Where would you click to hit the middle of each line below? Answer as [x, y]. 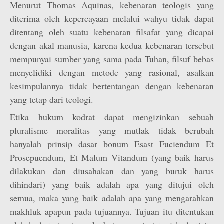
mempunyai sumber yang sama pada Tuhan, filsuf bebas [112, 59]
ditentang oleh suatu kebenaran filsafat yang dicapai [112, 32]
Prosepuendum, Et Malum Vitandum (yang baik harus [112, 157]
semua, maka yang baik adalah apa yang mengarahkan [112, 198]
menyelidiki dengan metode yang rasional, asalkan [112, 72]
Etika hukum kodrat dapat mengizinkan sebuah [112, 117]
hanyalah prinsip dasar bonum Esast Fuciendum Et [112, 144]
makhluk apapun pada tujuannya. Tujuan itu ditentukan [112, 211]
